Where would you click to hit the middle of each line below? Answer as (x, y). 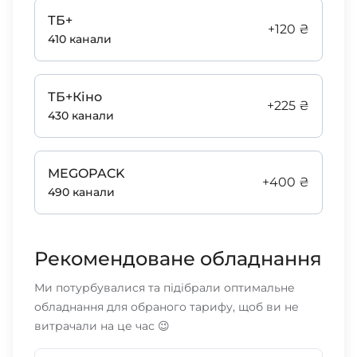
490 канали (81, 192)
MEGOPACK (86, 173)
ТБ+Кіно (75, 96)
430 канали (80, 115)
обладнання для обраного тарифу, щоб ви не (166, 306)
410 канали (79, 39)
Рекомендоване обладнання (178, 258)
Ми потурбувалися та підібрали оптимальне (164, 287)
